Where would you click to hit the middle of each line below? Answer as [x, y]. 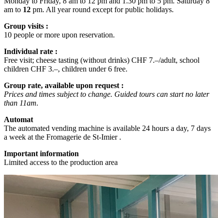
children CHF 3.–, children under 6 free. [66, 69]
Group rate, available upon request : [64, 85]
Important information [41, 153]
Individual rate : [31, 51]
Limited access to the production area [61, 162]
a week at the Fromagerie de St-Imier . [63, 137]
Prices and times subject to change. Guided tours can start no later [107, 94]
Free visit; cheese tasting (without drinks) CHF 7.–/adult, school [102, 60]
